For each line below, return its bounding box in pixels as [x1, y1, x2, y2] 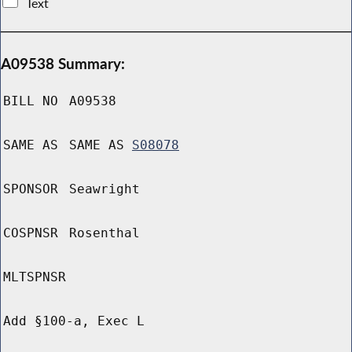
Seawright [69, 181, 140, 197]
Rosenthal [69, 225, 140, 241]
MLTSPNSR [3, 269, 66, 285]
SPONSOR [3, 181, 58, 197]
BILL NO [3, 93, 58, 109]
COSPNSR [3, 225, 58, 241]
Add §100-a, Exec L [3, 313, 145, 329]
